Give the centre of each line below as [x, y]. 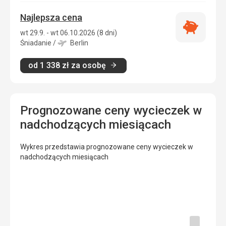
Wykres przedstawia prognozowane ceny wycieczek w [107, 147]
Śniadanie [36, 43]
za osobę [89, 65]
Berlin [79, 43]
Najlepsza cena [51, 17]
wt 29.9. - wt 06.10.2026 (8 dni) [69, 33]
